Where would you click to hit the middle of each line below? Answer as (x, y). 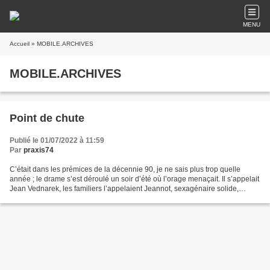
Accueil (20, 44)
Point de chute (47, 118)
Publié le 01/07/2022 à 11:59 (57, 140)
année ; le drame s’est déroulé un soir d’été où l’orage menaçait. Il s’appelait (134, 179)
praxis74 (39, 150)
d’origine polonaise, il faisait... (58, 198)
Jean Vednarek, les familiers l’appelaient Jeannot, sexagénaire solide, (124, 189)
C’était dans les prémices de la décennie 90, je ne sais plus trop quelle (125, 169)
